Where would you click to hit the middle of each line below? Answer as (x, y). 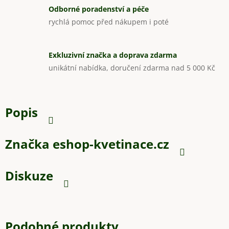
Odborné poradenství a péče (99, 9)
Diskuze (29, 176)
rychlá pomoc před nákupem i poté (109, 21)
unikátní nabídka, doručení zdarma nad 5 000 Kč (132, 67)
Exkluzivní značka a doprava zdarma (113, 55)
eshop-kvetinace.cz (109, 144)
